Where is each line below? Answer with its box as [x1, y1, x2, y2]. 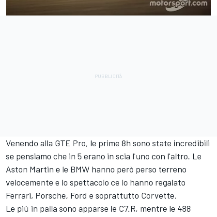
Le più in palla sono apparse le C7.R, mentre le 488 [6, 202, 191, 214]
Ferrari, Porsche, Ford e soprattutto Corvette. [6, 189, 177, 201]
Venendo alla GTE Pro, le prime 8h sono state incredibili [6, 137, 210, 148]
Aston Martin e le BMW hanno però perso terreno [6, 163, 186, 174]
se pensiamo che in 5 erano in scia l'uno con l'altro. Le [6, 150, 201, 161]
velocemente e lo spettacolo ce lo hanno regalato [6, 176, 186, 187]
